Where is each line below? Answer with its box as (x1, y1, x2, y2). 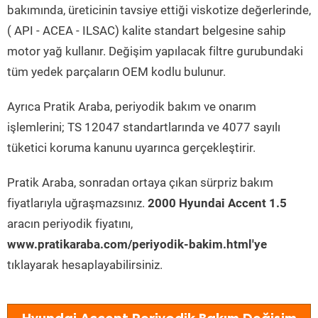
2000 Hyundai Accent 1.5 (148, 196, 287, 210)
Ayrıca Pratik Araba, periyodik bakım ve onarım (7, 99, 256, 114)
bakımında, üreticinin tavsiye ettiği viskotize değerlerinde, (7, 3, 311, 17)
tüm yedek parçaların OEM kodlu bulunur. (7, 65, 226, 79)
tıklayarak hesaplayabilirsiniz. (7, 258, 163, 272)
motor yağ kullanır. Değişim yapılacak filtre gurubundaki (7, 44, 303, 58)
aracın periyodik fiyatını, (7, 216, 133, 231)
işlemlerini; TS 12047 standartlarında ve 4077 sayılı (7, 120, 280, 134)
